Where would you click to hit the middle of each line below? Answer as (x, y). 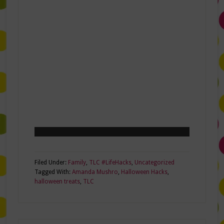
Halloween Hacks (144, 172)
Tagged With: (53, 172)
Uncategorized (154, 163)
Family (77, 163)
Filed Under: (51, 163)
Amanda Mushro (95, 172)
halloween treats (57, 182)
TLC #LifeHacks (110, 163)
